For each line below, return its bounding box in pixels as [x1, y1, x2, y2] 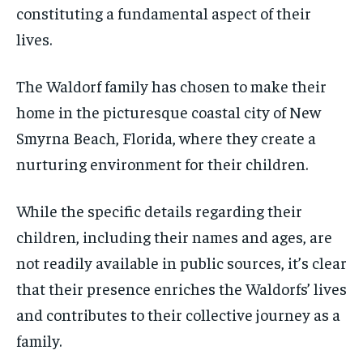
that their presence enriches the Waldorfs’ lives [16, 277, 347, 298]
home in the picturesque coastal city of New [16, 100, 321, 122]
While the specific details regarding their [16, 199, 302, 220]
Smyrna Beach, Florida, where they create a [16, 126, 316, 147]
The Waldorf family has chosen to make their [16, 75, 327, 96]
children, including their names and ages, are [16, 225, 332, 246]
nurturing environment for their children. [16, 152, 308, 173]
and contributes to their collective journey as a [16, 303, 340, 324]
